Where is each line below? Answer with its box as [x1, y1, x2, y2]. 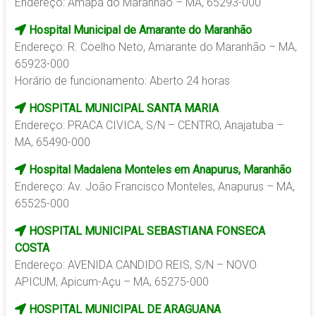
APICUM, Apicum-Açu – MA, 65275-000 [14, 275, 209, 289]
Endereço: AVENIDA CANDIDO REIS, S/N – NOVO [14, 258, 257, 272]
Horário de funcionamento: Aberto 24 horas [14, 74, 230, 88]
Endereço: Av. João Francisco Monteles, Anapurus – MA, [14, 180, 295, 194]
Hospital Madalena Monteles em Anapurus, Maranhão [25, 163, 291, 177]
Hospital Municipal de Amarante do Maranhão [25, 23, 252, 37]
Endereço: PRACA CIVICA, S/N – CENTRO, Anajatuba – [14, 119, 284, 133]
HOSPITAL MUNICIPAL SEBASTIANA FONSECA [25, 224, 265, 238]
